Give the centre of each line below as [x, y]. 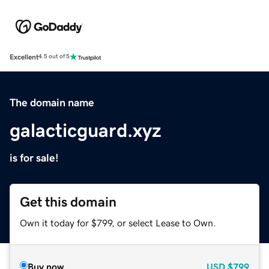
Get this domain [68, 202]
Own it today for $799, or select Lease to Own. [118, 222]
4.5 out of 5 [54, 57]
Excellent [24, 57]
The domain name [52, 102]
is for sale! [34, 158]
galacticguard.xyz [86, 130]
